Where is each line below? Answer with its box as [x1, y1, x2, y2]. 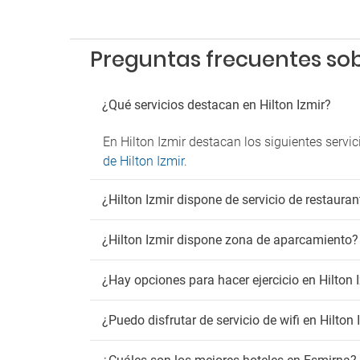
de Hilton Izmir [103, 153, 184, 169]
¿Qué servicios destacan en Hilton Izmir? [102, 97, 331, 112]
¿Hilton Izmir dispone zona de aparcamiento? [102, 232, 358, 247]
